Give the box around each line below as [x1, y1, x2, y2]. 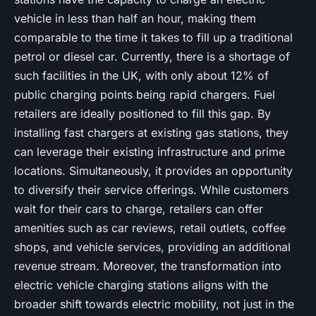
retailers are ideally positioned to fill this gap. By [14, 107, 271, 121]
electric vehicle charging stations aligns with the [14, 278, 268, 292]
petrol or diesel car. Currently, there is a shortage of [14, 49, 290, 63]
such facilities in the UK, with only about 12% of [14, 68, 269, 83]
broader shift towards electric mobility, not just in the [14, 297, 294, 311]
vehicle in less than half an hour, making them [14, 11, 256, 25]
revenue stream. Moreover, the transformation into [14, 259, 281, 273]
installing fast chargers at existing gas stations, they [14, 126, 288, 140]
